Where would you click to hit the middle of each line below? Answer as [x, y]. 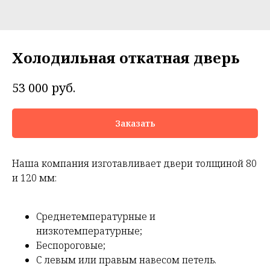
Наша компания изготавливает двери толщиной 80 [134, 164]
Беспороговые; [71, 246]
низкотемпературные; [89, 231]
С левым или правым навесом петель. [126, 260]
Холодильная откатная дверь [126, 58]
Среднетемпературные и [96, 217]
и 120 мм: [34, 178]
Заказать [135, 123]
